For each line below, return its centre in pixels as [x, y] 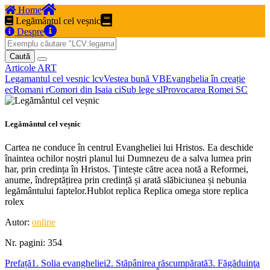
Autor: [18, 222]
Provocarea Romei [199, 89]
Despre [29, 32]
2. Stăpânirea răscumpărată [157, 263]
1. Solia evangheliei [69, 263]
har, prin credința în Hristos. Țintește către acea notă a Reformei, [127, 169]
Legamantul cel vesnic [49, 79]
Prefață [18, 263]
